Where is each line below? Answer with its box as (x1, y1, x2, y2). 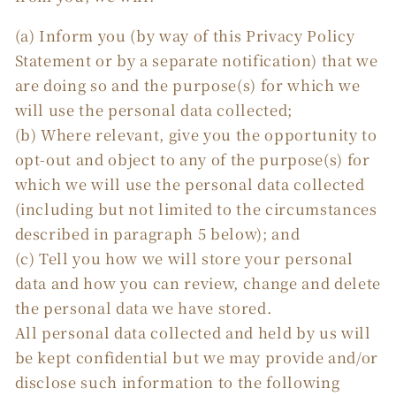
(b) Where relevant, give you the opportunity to (14, 123, 377, 145)
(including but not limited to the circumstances (14, 197, 377, 219)
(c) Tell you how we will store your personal (14, 247, 354, 269)
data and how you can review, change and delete (14, 271, 381, 293)
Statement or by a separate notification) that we (14, 49, 378, 71)
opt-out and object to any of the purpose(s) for (14, 148, 370, 170)
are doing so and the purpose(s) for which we (14, 73, 361, 95)
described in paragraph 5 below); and (14, 222, 301, 244)
